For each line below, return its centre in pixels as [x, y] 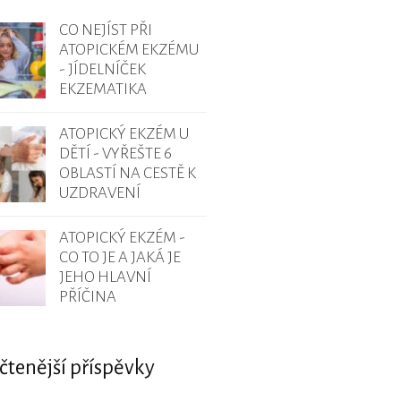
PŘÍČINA [88, 297]
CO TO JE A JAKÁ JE [120, 258]
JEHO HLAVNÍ [105, 277]
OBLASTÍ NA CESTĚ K [128, 174]
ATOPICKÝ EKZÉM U [124, 134]
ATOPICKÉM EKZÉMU [129, 50]
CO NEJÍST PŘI [106, 30]
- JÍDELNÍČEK [102, 70]
